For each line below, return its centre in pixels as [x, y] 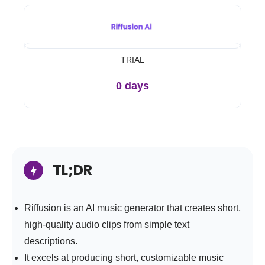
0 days [132, 86]
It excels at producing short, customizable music [124, 258]
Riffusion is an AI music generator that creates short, [132, 208]
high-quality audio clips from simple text [107, 225]
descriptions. [52, 241]
